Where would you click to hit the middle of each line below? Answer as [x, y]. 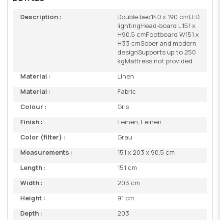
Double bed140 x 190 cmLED [158, 16]
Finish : [31, 122]
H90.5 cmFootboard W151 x [158, 34]
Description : [41, 16]
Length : [33, 167]
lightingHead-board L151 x [156, 25]
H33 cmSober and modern [157, 43]
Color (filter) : [43, 137]
